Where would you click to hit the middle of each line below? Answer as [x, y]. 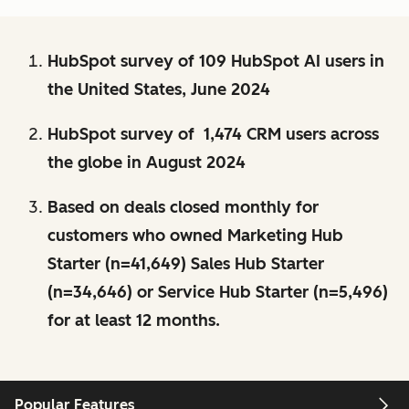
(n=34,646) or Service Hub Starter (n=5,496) [218, 292]
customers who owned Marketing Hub [195, 235]
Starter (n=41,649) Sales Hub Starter [186, 263]
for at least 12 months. [134, 320]
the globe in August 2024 [147, 162]
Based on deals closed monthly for [183, 207]
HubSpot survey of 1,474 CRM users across [213, 134]
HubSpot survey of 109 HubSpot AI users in [216, 61]
